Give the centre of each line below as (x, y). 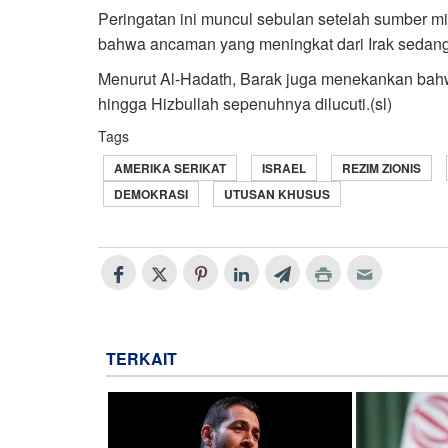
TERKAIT (141, 359)
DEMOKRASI (151, 194)
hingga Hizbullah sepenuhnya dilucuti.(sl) (245, 104)
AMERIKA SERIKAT (170, 168)
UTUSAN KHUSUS (277, 194)
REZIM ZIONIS (381, 168)
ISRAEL (284, 168)
